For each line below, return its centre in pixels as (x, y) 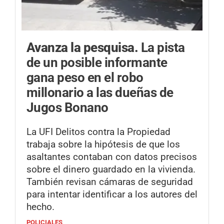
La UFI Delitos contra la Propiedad (98, 132)
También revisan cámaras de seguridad (110, 182)
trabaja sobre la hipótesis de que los (103, 144)
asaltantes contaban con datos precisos (112, 157)
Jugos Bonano (67, 107)
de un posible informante (97, 62)
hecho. (40, 207)
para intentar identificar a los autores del (112, 194)
